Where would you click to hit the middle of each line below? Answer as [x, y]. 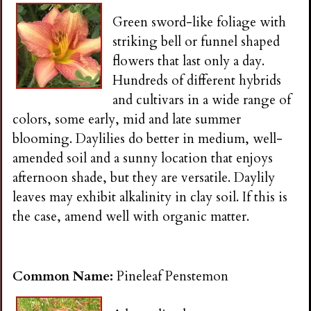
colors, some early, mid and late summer [127, 119]
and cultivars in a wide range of [202, 100]
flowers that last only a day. [189, 61]
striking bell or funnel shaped [196, 41]
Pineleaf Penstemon [173, 277]
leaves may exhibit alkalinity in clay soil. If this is [150, 197]
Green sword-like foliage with [200, 22]
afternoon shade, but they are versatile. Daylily [144, 177]
